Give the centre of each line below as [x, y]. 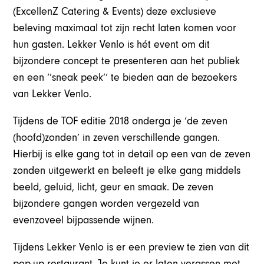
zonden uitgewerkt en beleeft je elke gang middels [127, 170]
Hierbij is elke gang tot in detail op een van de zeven [132, 154]
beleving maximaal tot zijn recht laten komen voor [125, 28]
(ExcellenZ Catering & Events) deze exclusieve [115, 11]
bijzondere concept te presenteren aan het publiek [127, 61]
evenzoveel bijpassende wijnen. [84, 220]
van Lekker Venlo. [52, 94]
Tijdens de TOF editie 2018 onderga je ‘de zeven [121, 121]
